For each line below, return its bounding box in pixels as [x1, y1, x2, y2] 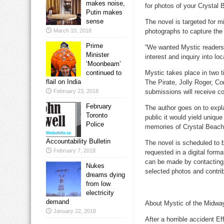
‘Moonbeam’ [86, 60, 121, 68]
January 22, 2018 [53, 208, 96, 214]
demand [46, 198, 69, 206]
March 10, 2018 [53, 27, 91, 34]
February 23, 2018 [53, 88, 98, 94]
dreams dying [86, 171, 125, 179]
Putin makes [86, 8, 122, 16]
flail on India [46, 78, 81, 86]
